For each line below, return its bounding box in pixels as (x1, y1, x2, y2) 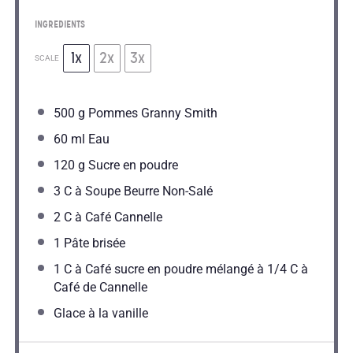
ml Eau (67, 132, 110, 147)
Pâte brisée (60, 236, 125, 251)
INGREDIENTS (34, 18, 85, 32)
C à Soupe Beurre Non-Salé (60, 184, 213, 199)
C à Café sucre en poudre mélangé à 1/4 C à (60, 262, 308, 277)
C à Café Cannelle (60, 210, 162, 225)
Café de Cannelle (53, 280, 147, 295)
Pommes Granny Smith (84, 106, 217, 121)
